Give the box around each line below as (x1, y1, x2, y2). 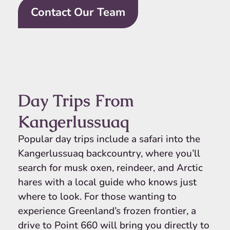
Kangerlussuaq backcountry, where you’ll (18, 146, 200, 160)
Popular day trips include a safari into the (18, 132, 200, 146)
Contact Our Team (31, 4, 125, 20)
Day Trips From (18, 89, 134, 111)
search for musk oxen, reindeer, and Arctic (18, 161, 203, 175)
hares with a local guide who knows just (18, 175, 197, 189)
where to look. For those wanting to (18, 189, 177, 203)
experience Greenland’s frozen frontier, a (18, 204, 196, 218)
